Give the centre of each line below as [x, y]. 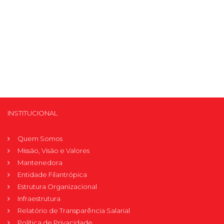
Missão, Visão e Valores [53, 151]
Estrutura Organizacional [57, 187]
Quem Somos [40, 139]
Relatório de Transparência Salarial [74, 211]
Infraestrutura [39, 199]
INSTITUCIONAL [32, 113]
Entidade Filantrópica [52, 175]
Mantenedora [40, 163]
